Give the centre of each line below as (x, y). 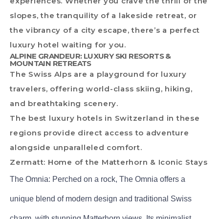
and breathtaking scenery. (64, 103)
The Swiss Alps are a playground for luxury (98, 74)
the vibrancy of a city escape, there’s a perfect (105, 30)
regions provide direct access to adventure (99, 132)
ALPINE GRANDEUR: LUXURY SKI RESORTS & (90, 56)
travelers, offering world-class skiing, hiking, (101, 88)
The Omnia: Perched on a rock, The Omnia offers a (98, 179)
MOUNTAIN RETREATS (51, 63)
